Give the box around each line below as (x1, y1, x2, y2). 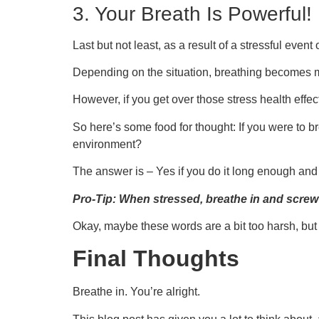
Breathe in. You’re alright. (73, 286, 203, 298)
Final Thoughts (73, 246, 239, 272)
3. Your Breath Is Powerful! (73, 2, 312, 25)
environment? (73, 137, 142, 150)
